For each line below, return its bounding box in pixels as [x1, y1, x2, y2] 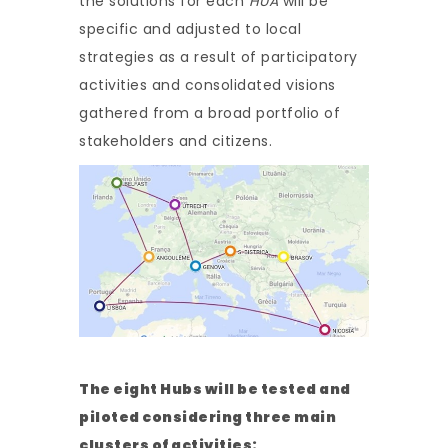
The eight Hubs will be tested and [79, 379, 351, 400]
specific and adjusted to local [79, 19, 301, 39]
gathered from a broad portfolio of [79, 103, 340, 123]
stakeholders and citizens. [79, 131, 272, 151]
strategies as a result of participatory [79, 47, 358, 67]
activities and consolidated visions [79, 75, 336, 95]
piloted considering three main [79, 407, 336, 428]
